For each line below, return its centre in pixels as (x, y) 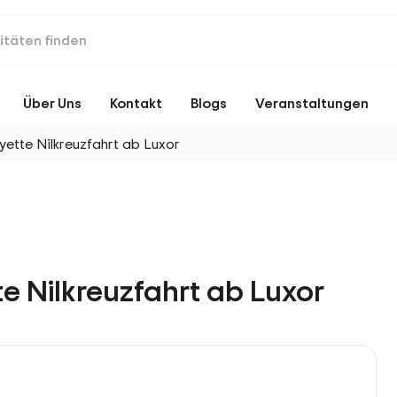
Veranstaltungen (312, 103)
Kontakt (136, 103)
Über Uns (52, 103)
